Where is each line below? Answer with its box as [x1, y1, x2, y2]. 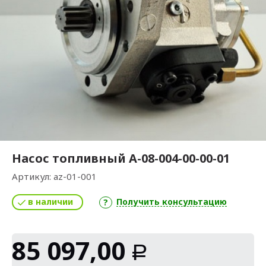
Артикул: [12, 170, 53, 182]
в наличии [28, 196, 73, 207]
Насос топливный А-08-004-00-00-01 [12, 150, 230, 166]
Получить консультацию [116, 196, 227, 207]
